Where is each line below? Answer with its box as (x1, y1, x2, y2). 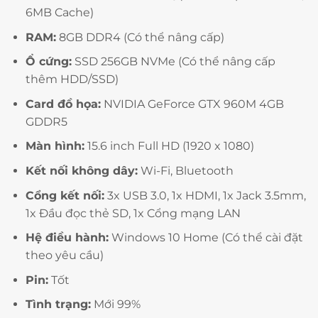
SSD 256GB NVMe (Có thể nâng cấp (71, 55, 275, 69)
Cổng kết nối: (25, 188, 104, 202)
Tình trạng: (25, 297, 91, 312)
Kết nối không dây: (25, 164, 138, 178)
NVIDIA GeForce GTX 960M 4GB (100, 97, 284, 111)
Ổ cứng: (25, 55, 72, 69)
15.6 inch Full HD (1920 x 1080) (84, 139, 254, 153)
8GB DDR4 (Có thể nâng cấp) (55, 30, 224, 44)
